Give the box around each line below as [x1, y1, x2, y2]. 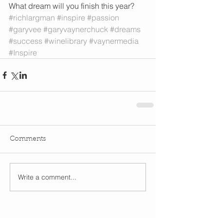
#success [9, 36, 42, 46]
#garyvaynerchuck [43, 24, 108, 35]
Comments [10, 136, 46, 143]
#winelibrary [44, 36, 87, 46]
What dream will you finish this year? [9, 1, 134, 11]
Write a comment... [18, 172, 76, 182]
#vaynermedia [89, 36, 139, 46]
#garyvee [9, 24, 41, 35]
